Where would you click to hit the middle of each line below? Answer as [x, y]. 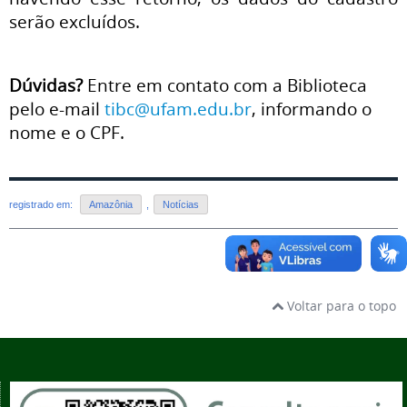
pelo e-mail [57, 108]
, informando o [312, 108]
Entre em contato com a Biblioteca [225, 84]
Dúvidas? [46, 84]
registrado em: [42, 204]
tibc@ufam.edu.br [178, 108]
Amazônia [111, 204]
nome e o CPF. [67, 132]
